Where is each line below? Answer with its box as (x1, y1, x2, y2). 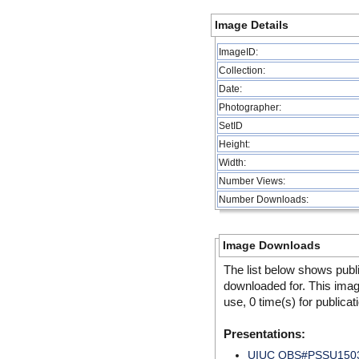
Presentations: (224, 327, 305, 341)
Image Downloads (223, 239, 321, 252)
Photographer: (219, 102, 281, 112)
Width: (219, 157, 246, 167)
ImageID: (219, 46, 258, 57)
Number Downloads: (219, 194, 309, 204)
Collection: (219, 65, 265, 75)
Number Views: (219, 175, 285, 186)
